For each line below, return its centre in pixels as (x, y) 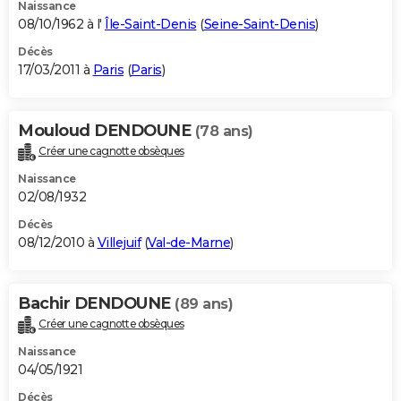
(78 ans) (224, 132)
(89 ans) (204, 304)
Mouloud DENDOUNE (107, 131)
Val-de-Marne (189, 243)
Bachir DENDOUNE (96, 304)
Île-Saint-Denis (151, 25)
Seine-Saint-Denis (259, 25)
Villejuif (119, 243)
